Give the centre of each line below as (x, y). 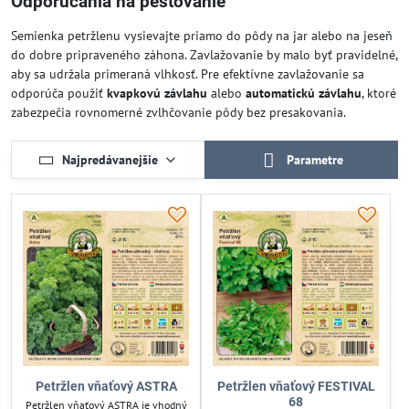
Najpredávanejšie (110, 159)
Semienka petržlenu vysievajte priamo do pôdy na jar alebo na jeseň (202, 36)
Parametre (314, 160)
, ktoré (379, 93)
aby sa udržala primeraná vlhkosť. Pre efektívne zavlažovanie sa (188, 74)
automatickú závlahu (304, 93)
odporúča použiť (59, 93)
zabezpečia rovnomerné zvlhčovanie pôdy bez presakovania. (178, 112)
